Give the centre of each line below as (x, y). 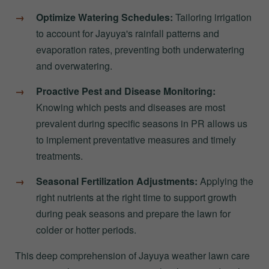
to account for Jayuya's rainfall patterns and (128, 33)
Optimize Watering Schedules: (104, 17)
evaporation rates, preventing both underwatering (140, 49)
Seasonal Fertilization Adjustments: (117, 181)
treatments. (59, 156)
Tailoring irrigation (212, 17)
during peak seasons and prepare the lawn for (133, 213)
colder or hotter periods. (86, 229)
